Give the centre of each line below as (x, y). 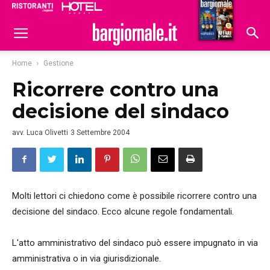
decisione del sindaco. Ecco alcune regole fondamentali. (123, 212)
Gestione (58, 63)
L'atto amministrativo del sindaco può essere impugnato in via (135, 243)
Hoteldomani (212, 11)
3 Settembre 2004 (100, 133)
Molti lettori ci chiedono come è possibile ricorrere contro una (134, 196)
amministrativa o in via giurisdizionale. (86, 259)
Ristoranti (155, 10)
